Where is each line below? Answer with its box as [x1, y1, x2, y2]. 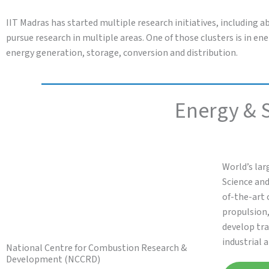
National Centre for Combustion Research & [6, 241, 187, 255]
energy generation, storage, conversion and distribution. [6, 46, 238, 59]
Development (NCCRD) [6, 252, 100, 266]
